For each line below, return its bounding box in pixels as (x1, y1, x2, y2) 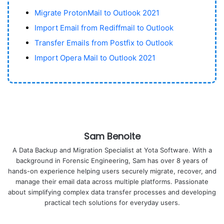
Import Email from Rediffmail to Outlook (34, 23, 173, 32)
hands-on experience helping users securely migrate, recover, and (7, 167, 216, 175)
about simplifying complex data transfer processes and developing (8, 188, 216, 196)
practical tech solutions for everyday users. (44, 198, 180, 206)
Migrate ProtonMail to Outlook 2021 (34, 8, 159, 17)
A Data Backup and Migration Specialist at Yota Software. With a (12, 146, 212, 154)
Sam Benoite (83, 130, 140, 142)
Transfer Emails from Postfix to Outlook (34, 38, 175, 47)
